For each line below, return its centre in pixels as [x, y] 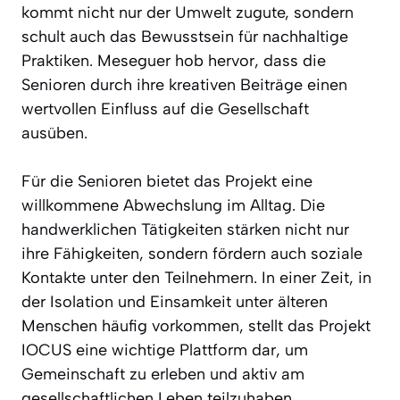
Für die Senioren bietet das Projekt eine [167, 181]
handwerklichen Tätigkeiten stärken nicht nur [185, 229]
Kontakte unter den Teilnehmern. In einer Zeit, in [196, 277]
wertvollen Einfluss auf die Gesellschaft [165, 108]
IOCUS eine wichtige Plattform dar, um [165, 350]
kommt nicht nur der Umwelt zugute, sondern [187, 12]
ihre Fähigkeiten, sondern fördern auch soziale [192, 253]
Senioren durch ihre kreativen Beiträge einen [184, 84]
